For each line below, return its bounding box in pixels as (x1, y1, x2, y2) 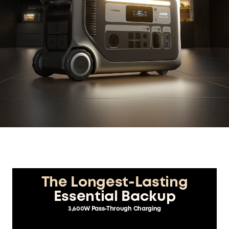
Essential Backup (53, 191, 176, 204)
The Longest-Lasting (41, 176, 188, 190)
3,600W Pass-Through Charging (67, 206, 161, 212)
